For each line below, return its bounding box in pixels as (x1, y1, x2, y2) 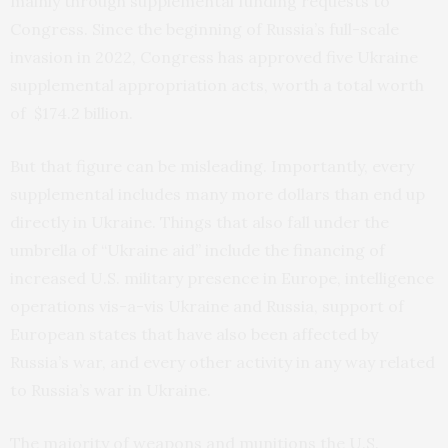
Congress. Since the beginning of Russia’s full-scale (10, 19, 399, 40)
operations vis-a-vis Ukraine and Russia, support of (10, 296, 404, 317)
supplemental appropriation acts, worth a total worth (10, 75, 424, 96)
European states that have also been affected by (10, 324, 378, 345)
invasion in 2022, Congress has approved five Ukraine (10, 47, 418, 68)
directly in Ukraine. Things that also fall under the (10, 212, 389, 233)
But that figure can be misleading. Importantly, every (10, 156, 414, 177)
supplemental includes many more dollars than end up (10, 184, 425, 205)
